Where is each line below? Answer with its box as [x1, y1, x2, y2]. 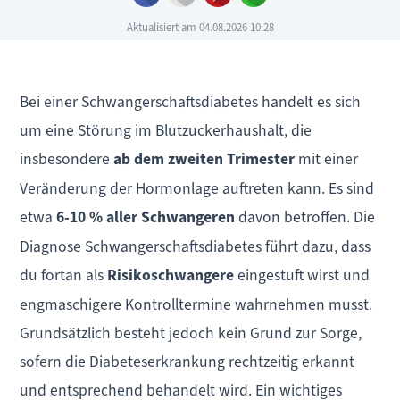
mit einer [295, 149, 359, 170]
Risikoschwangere [107, 265, 235, 287]
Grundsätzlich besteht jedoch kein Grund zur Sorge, [20, 323, 362, 344]
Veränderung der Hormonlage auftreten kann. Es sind [20, 179, 375, 199]
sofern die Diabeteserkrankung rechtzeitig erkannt [20, 352, 355, 372]
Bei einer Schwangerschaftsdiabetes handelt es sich [20, 92, 362, 112]
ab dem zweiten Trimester [113, 149, 296, 171]
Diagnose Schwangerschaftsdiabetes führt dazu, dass [20, 237, 371, 257]
